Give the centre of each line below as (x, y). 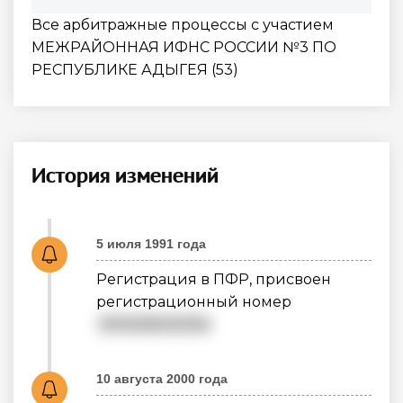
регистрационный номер (194, 301)
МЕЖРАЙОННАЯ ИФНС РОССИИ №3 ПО (184, 47)
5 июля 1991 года (151, 243)
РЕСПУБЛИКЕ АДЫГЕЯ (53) (135, 69)
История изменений (125, 175)
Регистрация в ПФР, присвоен (214, 279)
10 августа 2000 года (162, 378)
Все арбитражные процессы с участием (183, 24)
